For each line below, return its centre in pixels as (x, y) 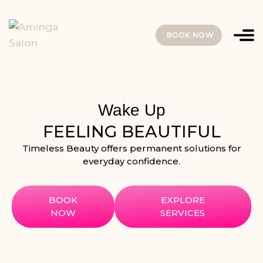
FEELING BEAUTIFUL (131, 132)
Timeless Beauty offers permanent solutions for (131, 149)
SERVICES (183, 213)
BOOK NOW (190, 35)
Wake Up (131, 110)
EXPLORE (183, 200)
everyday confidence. (131, 161)
